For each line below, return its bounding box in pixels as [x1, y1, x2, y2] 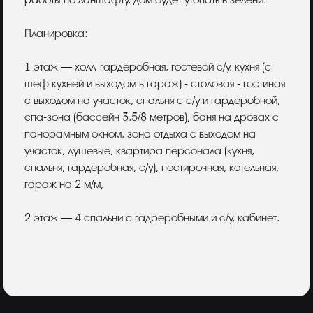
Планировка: [24, 27, 88, 40]
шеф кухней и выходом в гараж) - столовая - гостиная [24, 78, 285, 90]
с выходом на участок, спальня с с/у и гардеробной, [24, 94, 280, 107]
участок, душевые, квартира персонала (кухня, [24, 145, 254, 157]
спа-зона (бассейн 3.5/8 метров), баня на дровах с [24, 111, 279, 124]
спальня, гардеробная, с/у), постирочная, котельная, [24, 161, 279, 174]
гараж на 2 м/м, [24, 178, 103, 191]
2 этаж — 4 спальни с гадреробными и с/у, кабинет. [24, 212, 279, 224]
